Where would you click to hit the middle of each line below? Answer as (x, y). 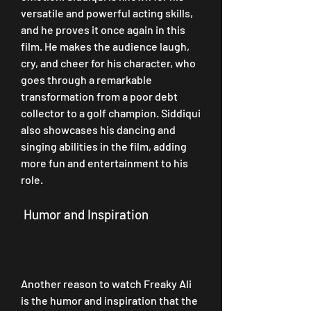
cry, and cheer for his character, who (108, 63)
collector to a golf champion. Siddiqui (111, 113)
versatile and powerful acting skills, (107, 13)
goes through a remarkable (86, 79)
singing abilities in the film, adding (104, 146)
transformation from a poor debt (99, 96)
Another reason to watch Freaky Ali (106, 284)
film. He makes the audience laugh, (105, 46)
